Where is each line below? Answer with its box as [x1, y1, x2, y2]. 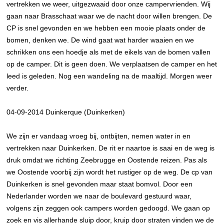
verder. [6, 84, 29, 92]
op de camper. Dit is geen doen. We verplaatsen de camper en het [6, 60, 217, 68]
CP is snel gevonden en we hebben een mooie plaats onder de [6, 24, 206, 32]
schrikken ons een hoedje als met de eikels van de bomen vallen [6, 48, 211, 56]
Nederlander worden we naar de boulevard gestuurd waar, [6, 192, 192, 200]
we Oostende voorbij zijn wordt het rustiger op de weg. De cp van [6, 168, 213, 176]
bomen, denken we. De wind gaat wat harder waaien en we [6, 36, 194, 44]
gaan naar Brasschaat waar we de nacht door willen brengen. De [6, 12, 212, 20]
